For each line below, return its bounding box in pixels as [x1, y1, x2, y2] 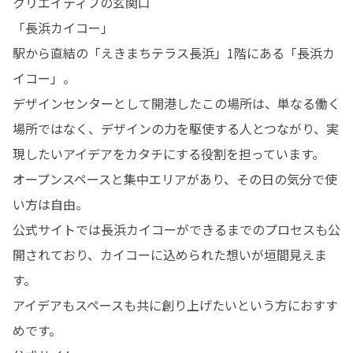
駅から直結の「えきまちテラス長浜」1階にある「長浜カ [13, 43, 335, 62]
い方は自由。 [13, 195, 88, 214]
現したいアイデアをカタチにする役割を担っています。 [13, 144, 325, 163]
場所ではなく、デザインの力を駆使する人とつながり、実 [13, 119, 339, 138]
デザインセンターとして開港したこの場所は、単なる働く [13, 94, 340, 113]
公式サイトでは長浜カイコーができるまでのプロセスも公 [13, 220, 340, 239]
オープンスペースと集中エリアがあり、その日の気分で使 [13, 169, 337, 188]
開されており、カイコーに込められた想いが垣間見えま [13, 245, 327, 264]
